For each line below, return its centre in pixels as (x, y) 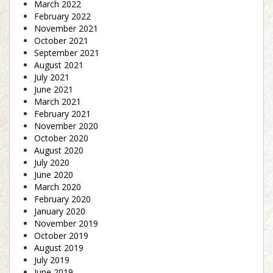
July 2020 (52, 163)
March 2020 (58, 187)
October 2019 (61, 236)
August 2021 (59, 65)
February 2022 (62, 16)
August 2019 (59, 248)
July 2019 (52, 260)
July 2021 (52, 77)
